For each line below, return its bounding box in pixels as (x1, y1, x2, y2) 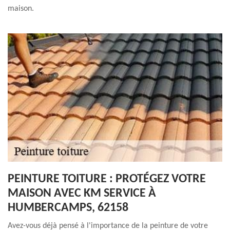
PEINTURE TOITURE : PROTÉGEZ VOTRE (8, 173, 206, 185)
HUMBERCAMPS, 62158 (8, 202, 128, 214)
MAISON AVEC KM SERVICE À (8, 187, 156, 200)
